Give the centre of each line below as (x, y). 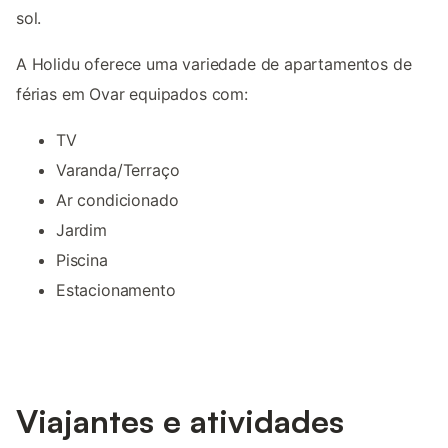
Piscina (82, 259)
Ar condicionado (117, 199)
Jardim (81, 229)
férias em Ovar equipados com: (132, 93)
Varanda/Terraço (118, 169)
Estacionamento (116, 289)
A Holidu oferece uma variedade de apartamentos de (214, 63)
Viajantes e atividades (180, 420)
